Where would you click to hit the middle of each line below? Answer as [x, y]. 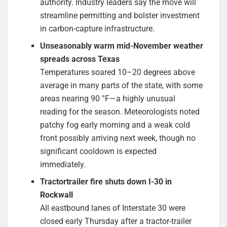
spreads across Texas [80, 59]
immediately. [63, 165]
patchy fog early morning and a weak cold [115, 125]
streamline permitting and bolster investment [120, 16]
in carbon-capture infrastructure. [98, 29]
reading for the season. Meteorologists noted [120, 112]
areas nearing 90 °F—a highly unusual [108, 99]
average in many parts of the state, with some [122, 86]
